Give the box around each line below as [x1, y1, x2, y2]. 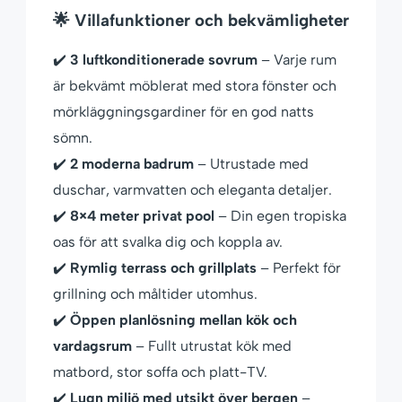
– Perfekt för [257, 259, 341, 277]
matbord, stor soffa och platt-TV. [53, 363, 267, 381]
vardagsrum [53, 337, 132, 355]
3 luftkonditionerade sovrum [70, 51, 258, 69]
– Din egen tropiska [214, 207, 346, 225]
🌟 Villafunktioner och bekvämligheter [53, 10, 349, 31]
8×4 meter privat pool [70, 207, 214, 225]
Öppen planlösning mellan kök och [70, 311, 297, 329]
